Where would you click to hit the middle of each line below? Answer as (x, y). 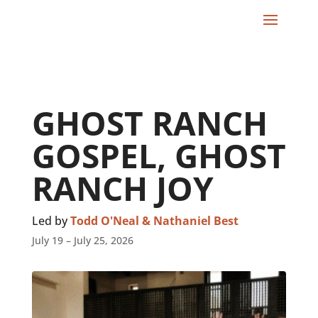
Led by (51, 221)
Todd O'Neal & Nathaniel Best (154, 221)
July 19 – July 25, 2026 (82, 240)
